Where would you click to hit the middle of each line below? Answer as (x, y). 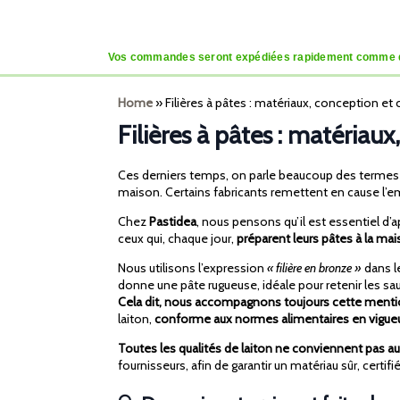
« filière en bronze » (314, 268)
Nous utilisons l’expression (192, 268)
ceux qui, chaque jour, (177, 239)
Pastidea (173, 222)
